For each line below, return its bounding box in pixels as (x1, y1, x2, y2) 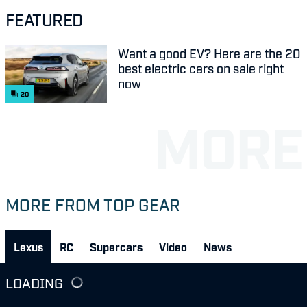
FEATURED (5, 9, 83, 29)
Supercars (90, 240, 143, 254)
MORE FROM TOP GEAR (5, 194, 180, 214)
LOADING (5, 274, 63, 291)
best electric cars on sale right (118, 60, 284, 76)
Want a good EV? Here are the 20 (118, 45, 301, 61)
